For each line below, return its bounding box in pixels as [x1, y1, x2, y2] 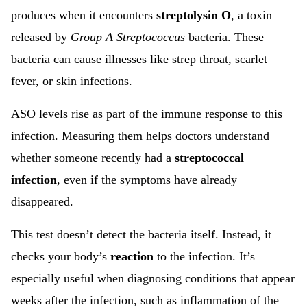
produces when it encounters [11, 8, 156, 22]
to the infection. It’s [153, 249, 255, 263]
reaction [110, 249, 153, 263]
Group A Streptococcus [71, 30, 185, 44]
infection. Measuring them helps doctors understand [11, 129, 269, 143]
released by [11, 30, 71, 44]
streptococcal [175, 151, 244, 164]
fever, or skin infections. [11, 74, 132, 88]
